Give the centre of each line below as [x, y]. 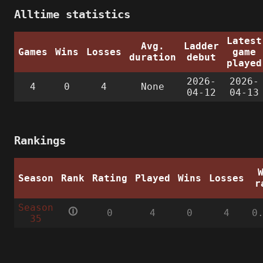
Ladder [201, 46]
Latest [244, 41]
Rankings [40, 140]
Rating [109, 178]
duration [152, 57]
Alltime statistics [72, 14]
